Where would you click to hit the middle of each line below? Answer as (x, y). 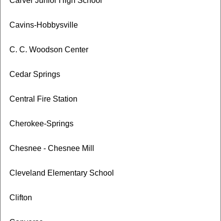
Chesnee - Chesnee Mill (52, 148)
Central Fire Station (43, 99)
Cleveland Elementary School (61, 173)
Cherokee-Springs (41, 124)
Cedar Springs (35, 74)
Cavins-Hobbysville (43, 25)
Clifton (20, 198)
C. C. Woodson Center (49, 50)
